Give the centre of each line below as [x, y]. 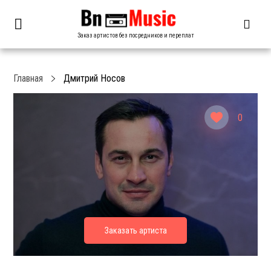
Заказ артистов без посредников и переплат [135, 35]
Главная [28, 78]
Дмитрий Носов [95, 78]
